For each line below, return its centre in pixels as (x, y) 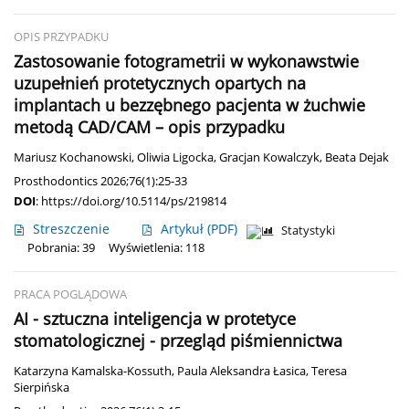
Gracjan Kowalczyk (269, 158)
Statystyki (308, 231)
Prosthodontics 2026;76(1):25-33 (100, 181)
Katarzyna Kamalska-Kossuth (93, 372)
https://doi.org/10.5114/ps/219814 (134, 201)
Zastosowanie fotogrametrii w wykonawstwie (186, 62)
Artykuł (184, 229)
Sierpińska (42, 388)
